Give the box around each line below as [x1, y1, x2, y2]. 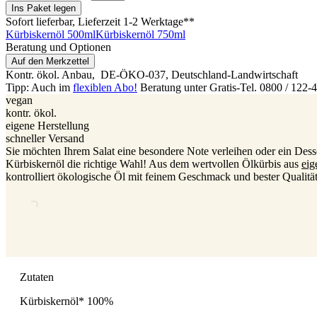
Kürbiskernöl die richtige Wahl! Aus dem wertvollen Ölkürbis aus [6, 157, 301, 170]
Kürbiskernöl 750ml [96, 28, 185, 40]
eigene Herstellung [6, 119, 89, 132]
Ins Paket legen [11, 2, 76, 13]
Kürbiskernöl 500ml [6, 28, 96, 40]
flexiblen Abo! [73, 81, 137, 93]
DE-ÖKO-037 [98, 68, 166, 81]
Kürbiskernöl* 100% [20, 294, 113, 307]
